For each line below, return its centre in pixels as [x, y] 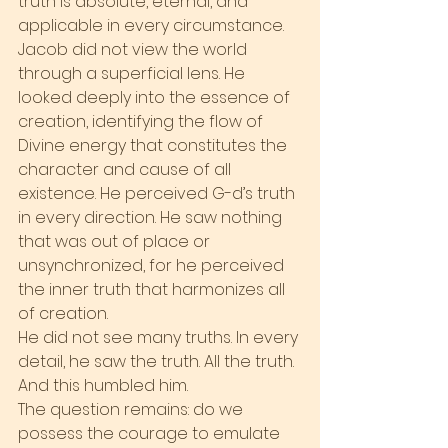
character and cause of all [126, 170]
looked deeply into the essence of [156, 98]
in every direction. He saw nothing [152, 218]
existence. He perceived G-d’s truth [158, 194]
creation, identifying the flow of [142, 122]
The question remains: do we [132, 410]
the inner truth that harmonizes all [153, 290]
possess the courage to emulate [151, 434]
